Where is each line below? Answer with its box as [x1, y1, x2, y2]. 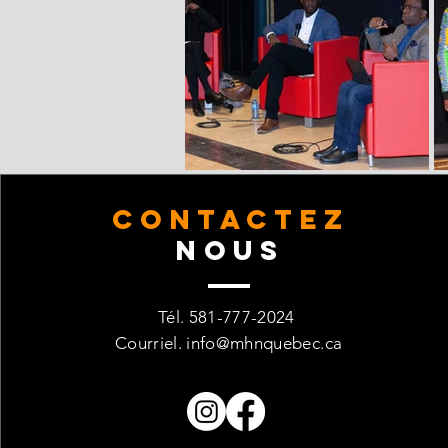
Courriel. [115, 333, 187, 353]
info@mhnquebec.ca [186, 333, 343, 353]
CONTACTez [111, 202, 350, 236]
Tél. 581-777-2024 [158, 307, 300, 327]
